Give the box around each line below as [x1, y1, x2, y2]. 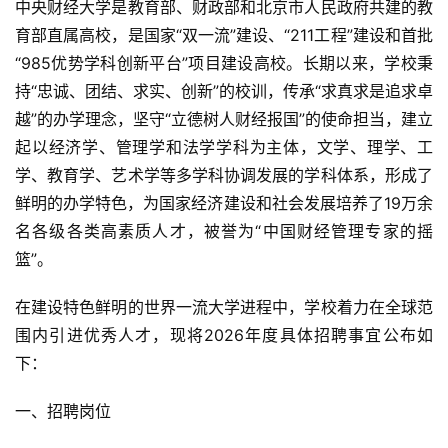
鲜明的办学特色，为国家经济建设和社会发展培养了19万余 [15, 193, 433, 213]
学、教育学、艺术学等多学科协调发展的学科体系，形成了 [15, 165, 433, 185]
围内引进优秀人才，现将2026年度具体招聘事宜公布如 [15, 325, 433, 345]
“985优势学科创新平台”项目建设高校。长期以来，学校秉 [15, 53, 433, 73]
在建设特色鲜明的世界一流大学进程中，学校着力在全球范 [15, 297, 433, 317]
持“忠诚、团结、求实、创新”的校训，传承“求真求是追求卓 [15, 81, 433, 101]
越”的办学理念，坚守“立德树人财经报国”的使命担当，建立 [15, 109, 433, 129]
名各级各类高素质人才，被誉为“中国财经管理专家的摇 [15, 221, 433, 241]
